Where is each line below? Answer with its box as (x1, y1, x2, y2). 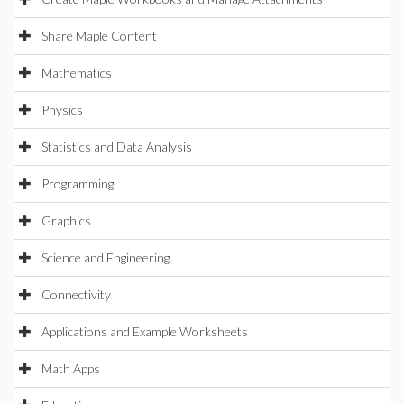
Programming (41, 176, 114, 191)
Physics (41, 102, 83, 117)
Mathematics (41, 65, 112, 80)
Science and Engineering (41, 250, 170, 265)
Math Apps (41, 361, 100, 376)
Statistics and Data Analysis (41, 139, 192, 154)
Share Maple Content (41, 28, 157, 43)
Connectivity (41, 287, 111, 302)
